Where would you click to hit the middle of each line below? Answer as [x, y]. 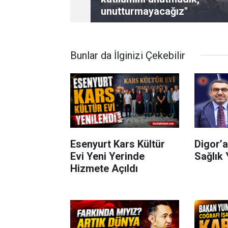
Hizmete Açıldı [104, 168]
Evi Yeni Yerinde [107, 156]
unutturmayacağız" [144, 11]
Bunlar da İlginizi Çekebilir [128, 55]
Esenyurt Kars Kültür [118, 144]
